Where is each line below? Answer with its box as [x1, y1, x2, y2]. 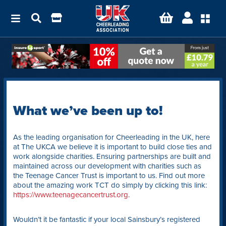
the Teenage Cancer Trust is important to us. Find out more [13, 171, 205, 181]
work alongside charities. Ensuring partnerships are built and [13, 152, 211, 161]
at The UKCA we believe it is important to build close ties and [13, 142, 212, 152]
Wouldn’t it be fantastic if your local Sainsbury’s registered [13, 215, 200, 224]
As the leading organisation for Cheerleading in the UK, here [13, 133, 210, 142]
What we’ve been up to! [13, 102, 163, 120]
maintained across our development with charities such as [13, 161, 201, 171]
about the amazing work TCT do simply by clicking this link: [13, 181, 207, 190]
